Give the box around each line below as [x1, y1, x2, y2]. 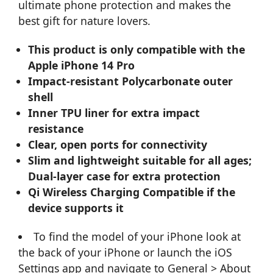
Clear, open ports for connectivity [28, 136, 208, 152]
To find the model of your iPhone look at [33, 229, 241, 244]
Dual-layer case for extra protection [28, 168, 221, 183]
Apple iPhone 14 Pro [28, 57, 135, 73]
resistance [28, 121, 84, 136]
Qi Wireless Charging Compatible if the [28, 184, 236, 199]
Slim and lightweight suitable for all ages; [28, 152, 252, 168]
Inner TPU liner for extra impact [28, 105, 200, 120]
